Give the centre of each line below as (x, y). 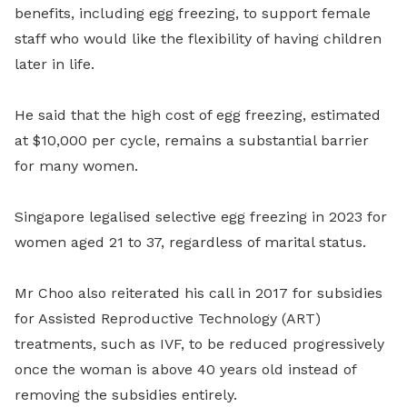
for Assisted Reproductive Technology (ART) (168, 319)
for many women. (76, 166)
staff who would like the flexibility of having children (198, 39)
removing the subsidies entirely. (126, 395)
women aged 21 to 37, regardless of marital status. (190, 243)
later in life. (55, 65)
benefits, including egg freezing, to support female (193, 14)
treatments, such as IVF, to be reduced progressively (199, 344)
